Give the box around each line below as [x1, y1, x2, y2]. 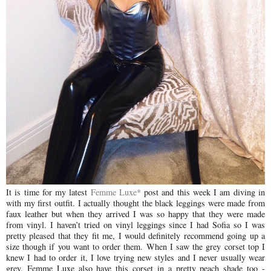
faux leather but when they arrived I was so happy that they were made [6, 208, 265, 220]
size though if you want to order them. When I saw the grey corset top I [6, 241, 265, 253]
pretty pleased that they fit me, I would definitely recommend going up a [6, 230, 265, 242]
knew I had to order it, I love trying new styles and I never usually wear [6, 252, 265, 264]
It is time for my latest [6, 186, 91, 198]
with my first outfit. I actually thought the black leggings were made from [6, 197, 265, 209]
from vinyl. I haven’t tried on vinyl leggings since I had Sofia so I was [6, 219, 265, 231]
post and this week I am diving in [140, 186, 266, 198]
